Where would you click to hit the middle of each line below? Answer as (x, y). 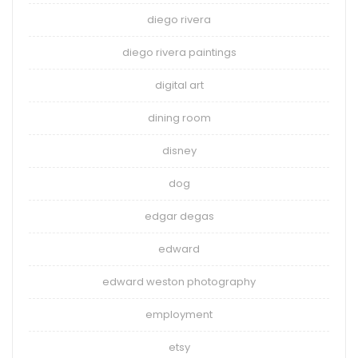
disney (179, 151)
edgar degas (179, 217)
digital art (179, 86)
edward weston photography (179, 282)
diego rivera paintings (179, 53)
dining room (179, 118)
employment (179, 315)
